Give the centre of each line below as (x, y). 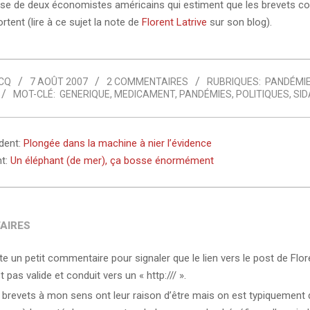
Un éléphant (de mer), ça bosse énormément (112, 160)
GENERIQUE (84, 94)
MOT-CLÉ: (34, 94)
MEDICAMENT (144, 94)
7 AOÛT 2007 (58, 82)
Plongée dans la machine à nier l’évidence (117, 143)
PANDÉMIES (205, 94)
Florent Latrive (174, 22)
